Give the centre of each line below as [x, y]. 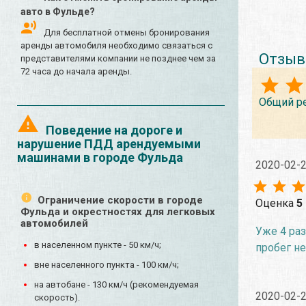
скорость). [57, 298]
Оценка [276, 203]
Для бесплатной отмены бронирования [127, 33]
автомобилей [54, 224]
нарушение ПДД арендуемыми [109, 144]
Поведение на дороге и [114, 130]
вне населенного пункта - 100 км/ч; [107, 265]
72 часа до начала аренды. [76, 72]
